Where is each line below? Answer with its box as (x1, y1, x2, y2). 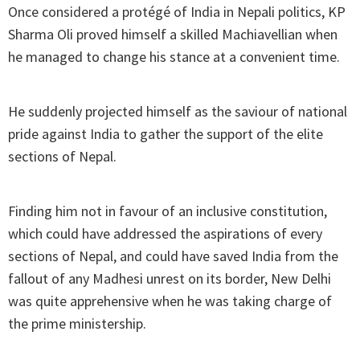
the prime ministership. (8, 314, 146, 333)
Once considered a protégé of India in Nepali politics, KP (8, 2, 346, 22)
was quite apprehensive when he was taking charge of (8, 292, 332, 311)
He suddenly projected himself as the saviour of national (8, 102, 347, 121)
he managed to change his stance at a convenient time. (8, 47, 340, 67)
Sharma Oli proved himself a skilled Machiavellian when (8, 25, 337, 44)
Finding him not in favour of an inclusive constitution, (8, 202, 327, 221)
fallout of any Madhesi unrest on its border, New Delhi (8, 269, 331, 288)
